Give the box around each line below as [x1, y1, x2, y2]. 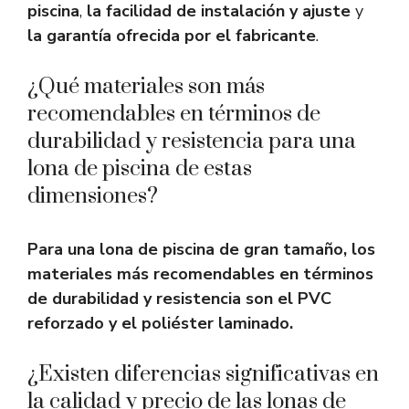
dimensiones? [27, 183, 158, 211]
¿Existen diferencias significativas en [27, 361, 379, 389]
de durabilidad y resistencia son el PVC [27, 288, 331, 310]
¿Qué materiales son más [27, 73, 265, 101]
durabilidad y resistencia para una [27, 128, 356, 156]
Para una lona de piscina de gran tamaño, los [27, 238, 375, 261]
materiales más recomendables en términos [27, 263, 373, 286]
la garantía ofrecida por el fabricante [27, 25, 316, 47]
